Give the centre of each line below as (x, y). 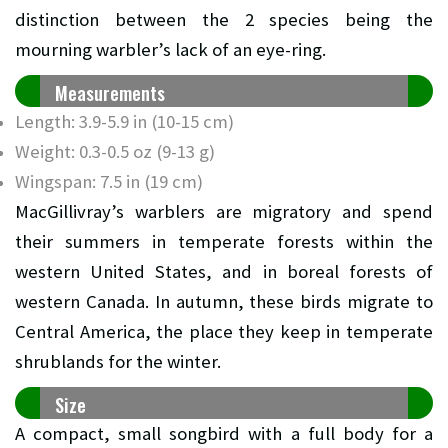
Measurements (110, 92)
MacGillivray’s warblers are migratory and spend (224, 211)
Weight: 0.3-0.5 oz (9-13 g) (115, 151)
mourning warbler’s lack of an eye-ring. (170, 49)
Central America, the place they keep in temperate (224, 331)
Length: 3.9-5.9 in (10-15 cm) (124, 121)
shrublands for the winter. (118, 361)
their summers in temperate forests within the (224, 241)
